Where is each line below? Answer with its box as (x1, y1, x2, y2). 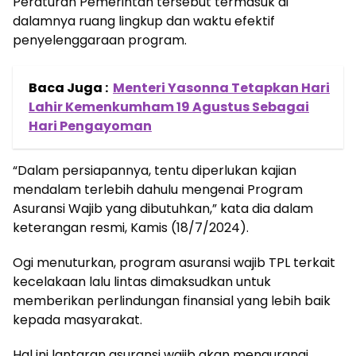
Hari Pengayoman (29, 116, 152, 135)
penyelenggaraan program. (13, 30, 187, 49)
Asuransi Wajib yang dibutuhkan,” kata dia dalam (13, 199, 313, 218)
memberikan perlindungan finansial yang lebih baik (13, 291, 331, 310)
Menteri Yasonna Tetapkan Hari (113, 78, 330, 97)
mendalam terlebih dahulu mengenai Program (13, 180, 303, 199)
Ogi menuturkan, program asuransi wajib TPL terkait (13, 253, 335, 272)
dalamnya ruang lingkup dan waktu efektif (13, 11, 275, 30)
